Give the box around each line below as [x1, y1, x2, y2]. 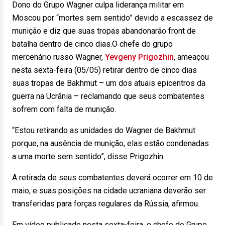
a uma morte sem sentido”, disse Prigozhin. [12, 152, 165, 161]
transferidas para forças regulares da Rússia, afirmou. [12, 199, 199, 208]
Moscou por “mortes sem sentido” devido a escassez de [12, 13, 213, 23]
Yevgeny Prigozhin [105, 52, 174, 62]
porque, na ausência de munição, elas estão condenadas [12, 139, 209, 148]
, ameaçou [174, 52, 209, 62]
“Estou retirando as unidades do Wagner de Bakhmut [12, 126, 195, 135]
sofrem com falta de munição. [12, 104, 116, 114]
